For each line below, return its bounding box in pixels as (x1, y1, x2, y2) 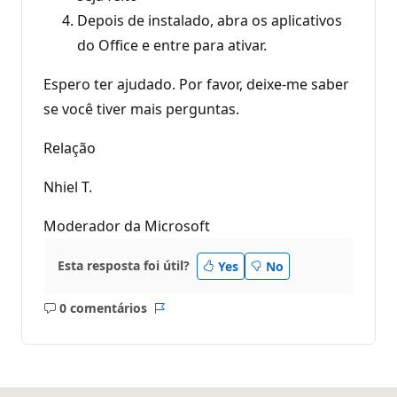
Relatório (158, 307, 214, 325)
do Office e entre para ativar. (77, 35, 267, 55)
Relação (43, 137, 96, 158)
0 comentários (58, 300, 147, 317)
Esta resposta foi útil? (58, 257, 190, 275)
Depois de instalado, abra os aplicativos (77, 10, 342, 30)
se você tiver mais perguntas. (43, 98, 239, 119)
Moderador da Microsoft (43, 215, 210, 236)
